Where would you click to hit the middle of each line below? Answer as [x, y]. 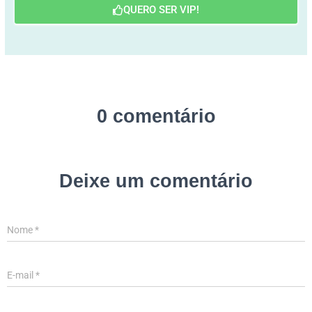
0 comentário [156, 116]
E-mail [21, 275]
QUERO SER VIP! [161, 9]
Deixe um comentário [156, 181]
